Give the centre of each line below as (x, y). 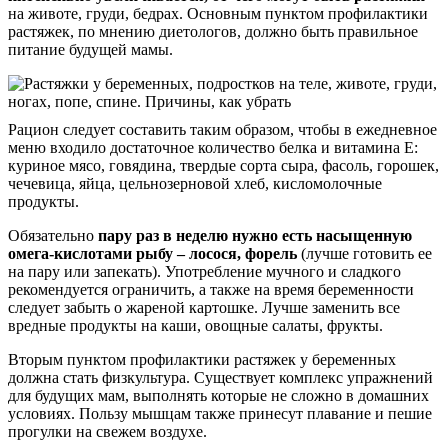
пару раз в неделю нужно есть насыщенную (255, 236)
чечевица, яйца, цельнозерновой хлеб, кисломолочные (195, 184)
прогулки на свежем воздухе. (107, 432)
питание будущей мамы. (90, 50)
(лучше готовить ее (364, 254)
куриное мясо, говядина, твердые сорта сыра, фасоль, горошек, (223, 166)
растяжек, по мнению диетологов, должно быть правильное (213, 32)
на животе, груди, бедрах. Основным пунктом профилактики (218, 14)
